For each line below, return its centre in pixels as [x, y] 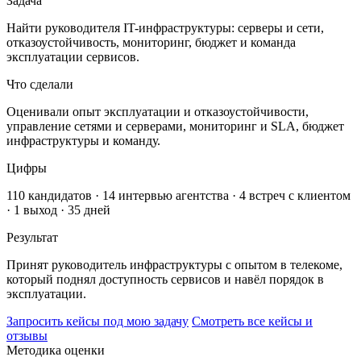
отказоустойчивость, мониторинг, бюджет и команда [151, 42]
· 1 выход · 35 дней [58, 210]
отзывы [27, 335]
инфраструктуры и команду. [83, 140]
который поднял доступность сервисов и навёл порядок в [165, 279]
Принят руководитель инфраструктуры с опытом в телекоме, [174, 264]
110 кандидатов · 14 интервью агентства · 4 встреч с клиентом [178, 195]
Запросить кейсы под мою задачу [98, 321]
